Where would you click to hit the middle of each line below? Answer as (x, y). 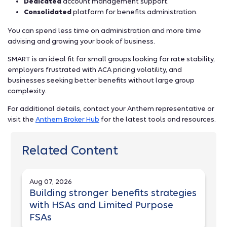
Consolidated (48, 12)
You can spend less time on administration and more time (104, 30)
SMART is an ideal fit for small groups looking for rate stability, (111, 59)
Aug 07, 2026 (50, 181)
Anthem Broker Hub (67, 120)
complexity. (27, 91)
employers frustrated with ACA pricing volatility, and (95, 70)
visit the (22, 120)
